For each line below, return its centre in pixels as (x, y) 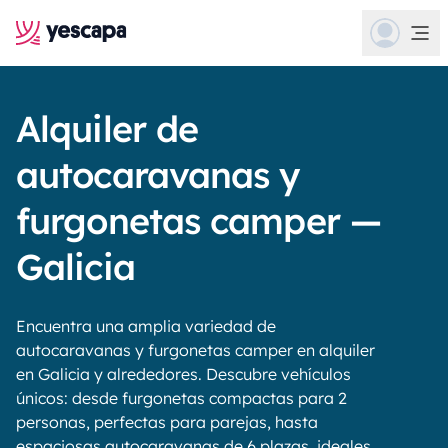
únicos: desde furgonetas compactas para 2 (181, 398)
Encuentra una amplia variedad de (146, 326)
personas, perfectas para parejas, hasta (167, 422)
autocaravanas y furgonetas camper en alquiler (195, 350)
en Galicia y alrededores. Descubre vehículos (183, 374)
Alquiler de (107, 128)
